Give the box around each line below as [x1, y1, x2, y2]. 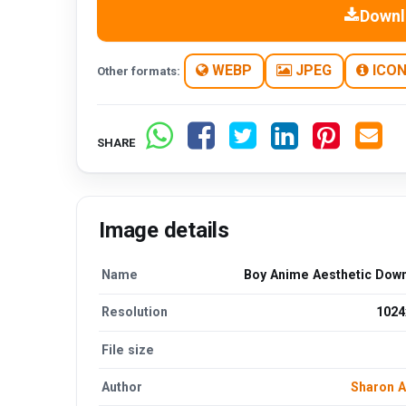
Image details [99, 217, 229, 243]
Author [101, 379, 143, 394]
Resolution [101, 304, 169, 320]
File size [101, 342, 155, 357]
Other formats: [97, 63, 181, 78]
